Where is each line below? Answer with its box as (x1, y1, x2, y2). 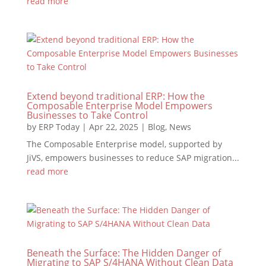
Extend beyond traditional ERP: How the (26, 90, 205, 103)
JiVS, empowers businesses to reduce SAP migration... (26, 152, 239, 163)
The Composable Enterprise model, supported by (26, 138, 222, 150)
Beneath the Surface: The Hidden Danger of (26, 246, 221, 259)
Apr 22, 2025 (88, 121, 138, 132)
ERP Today (38, 121, 80, 132)
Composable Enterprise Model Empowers (26, 99, 213, 112)
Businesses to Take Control (26, 109, 148, 122)
